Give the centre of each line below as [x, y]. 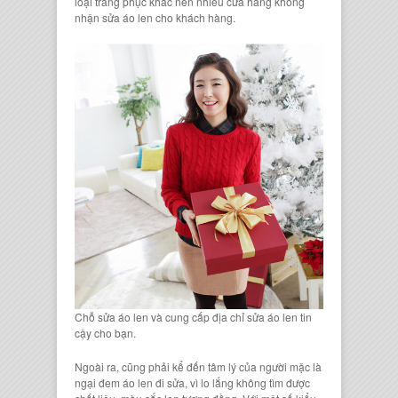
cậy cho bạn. [105, 332]
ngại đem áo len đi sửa [130, 382]
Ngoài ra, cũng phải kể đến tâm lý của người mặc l [195, 366]
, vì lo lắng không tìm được [247, 382]
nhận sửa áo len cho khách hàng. [155, 17]
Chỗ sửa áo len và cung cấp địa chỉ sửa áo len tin [193, 316]
